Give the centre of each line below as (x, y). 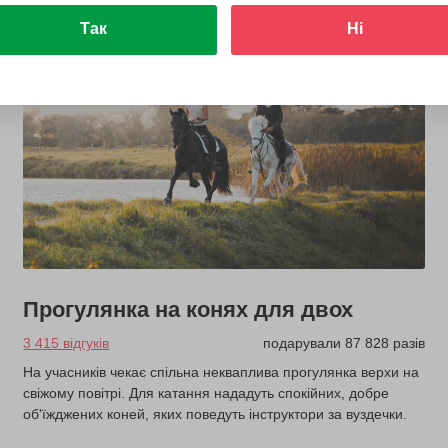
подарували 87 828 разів (343, 343)
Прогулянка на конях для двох (188, 310)
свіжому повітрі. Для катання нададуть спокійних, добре (206, 393)
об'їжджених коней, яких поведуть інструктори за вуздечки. (215, 414)
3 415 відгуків (66, 343)
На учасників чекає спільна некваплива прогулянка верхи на (221, 372)
